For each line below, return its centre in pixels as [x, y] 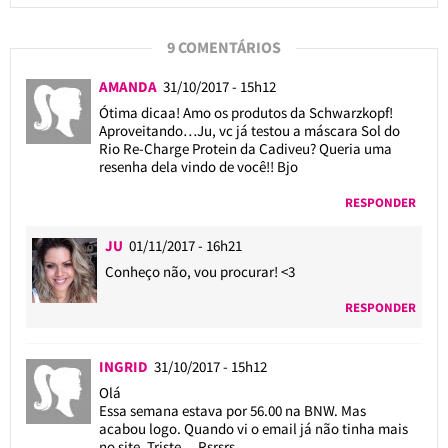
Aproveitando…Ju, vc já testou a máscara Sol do [249, 130]
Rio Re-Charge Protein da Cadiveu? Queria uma [245, 148]
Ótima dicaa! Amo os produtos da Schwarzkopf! [245, 112]
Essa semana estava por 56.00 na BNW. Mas [232, 410]
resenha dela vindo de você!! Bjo [198, 166]
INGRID [126, 366]
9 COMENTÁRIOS [224, 46]
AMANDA [130, 86]
